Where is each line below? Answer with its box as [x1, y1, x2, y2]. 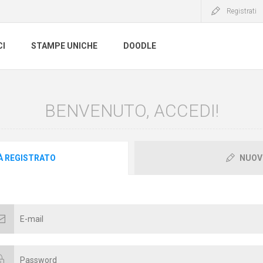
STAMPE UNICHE [31, 41, 97, 51]
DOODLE [123, 41, 156, 51]
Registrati [227, 7, 257, 15]
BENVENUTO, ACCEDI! [44, 100, 219, 121]
